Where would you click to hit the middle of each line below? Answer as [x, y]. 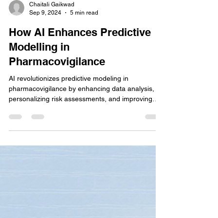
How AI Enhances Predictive [80, 139]
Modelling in [39, 154]
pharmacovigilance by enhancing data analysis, [82, 196]
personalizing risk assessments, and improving [81, 206]
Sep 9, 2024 [45, 119]
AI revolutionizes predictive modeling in [69, 185]
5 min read [84, 119]
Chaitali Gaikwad [52, 111]
